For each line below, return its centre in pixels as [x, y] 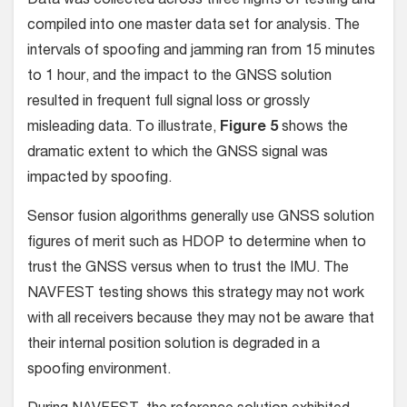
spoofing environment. [99, 371]
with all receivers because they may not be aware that [201, 320]
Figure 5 [249, 129]
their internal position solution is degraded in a [174, 346]
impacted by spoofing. [101, 179]
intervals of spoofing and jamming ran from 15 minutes [201, 52]
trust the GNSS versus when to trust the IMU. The [188, 269]
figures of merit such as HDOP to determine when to [197, 244]
